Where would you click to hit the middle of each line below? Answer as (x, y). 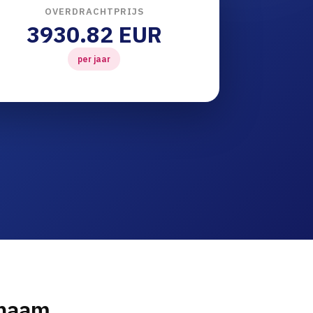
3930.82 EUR (94, 34)
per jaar (94, 59)
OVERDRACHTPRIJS (94, 12)
